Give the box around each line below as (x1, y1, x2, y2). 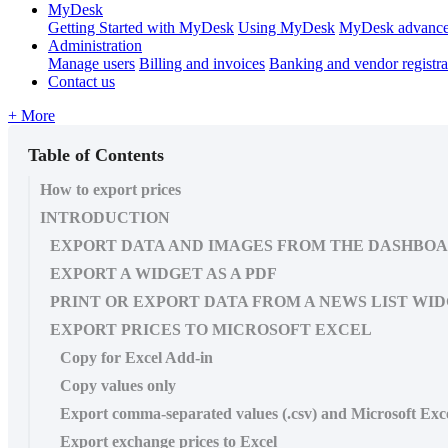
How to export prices (40, 180, 181, 198)
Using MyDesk (238, 18, 335, 36)
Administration (48, 36, 142, 54)
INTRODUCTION (40, 208, 170, 226)
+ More (8, 106, 55, 124)
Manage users (48, 54, 135, 72)
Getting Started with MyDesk (48, 18, 234, 36)
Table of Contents (28, 144, 164, 165)
